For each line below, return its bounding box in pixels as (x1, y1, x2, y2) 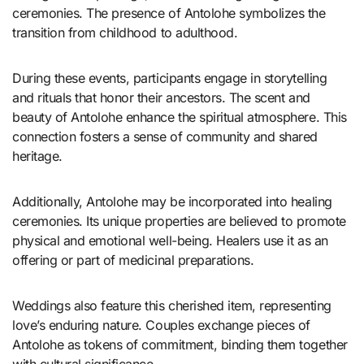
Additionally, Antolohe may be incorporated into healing (12, 193, 332, 210)
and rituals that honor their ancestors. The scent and (12, 89, 310, 106)
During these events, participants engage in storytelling (12, 70, 327, 87)
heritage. (12, 148, 63, 165)
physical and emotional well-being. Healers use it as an (12, 232, 328, 249)
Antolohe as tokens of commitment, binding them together (12, 336, 348, 353)
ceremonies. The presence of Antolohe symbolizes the (12, 5, 326, 22)
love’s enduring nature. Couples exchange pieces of (12, 317, 310, 334)
